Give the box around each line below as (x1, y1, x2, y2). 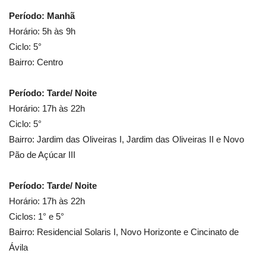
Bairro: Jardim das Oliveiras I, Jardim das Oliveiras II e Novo (9, 134, 244, 145)
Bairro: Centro (9, 57, 63, 68)
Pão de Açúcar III (9, 150, 75, 160)
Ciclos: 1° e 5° (9, 211, 64, 222)
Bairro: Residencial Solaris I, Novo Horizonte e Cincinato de (9, 227, 239, 237)
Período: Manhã (9, 11, 75, 21)
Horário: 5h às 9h (9, 26, 75, 37)
